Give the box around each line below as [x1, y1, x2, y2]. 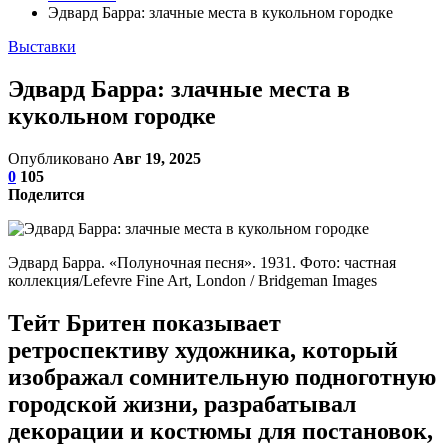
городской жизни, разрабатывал [8, 390, 356, 417]
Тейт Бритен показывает [8, 309, 281, 336]
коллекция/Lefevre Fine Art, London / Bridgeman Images [8, 271, 377, 289]
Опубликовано [8, 149, 113, 167]
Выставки [8, 38, 76, 55]
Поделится [8, 185, 85, 203]
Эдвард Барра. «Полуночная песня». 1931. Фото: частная [8, 253, 396, 271]
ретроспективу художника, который [8, 336, 398, 363]
